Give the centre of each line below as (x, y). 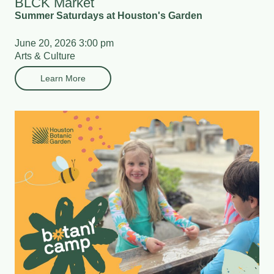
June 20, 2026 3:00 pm (64, 43)
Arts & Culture (45, 56)
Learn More (63, 78)
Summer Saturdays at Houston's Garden (109, 15)
